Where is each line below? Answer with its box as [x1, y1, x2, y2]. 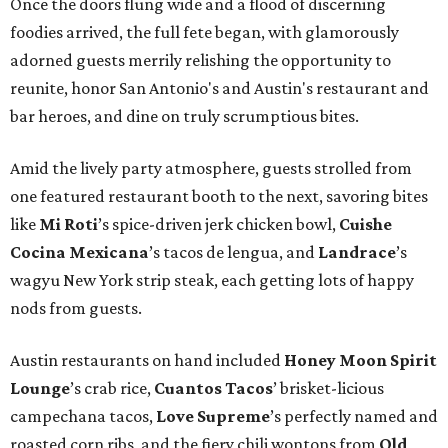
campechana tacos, [10, 406, 156, 427]
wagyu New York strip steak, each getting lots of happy [10, 270, 414, 291]
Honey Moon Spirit [284, 350, 437, 371]
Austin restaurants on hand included [10, 350, 284, 371]
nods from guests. [10, 298, 142, 319]
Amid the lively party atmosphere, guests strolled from [10, 158, 412, 179]
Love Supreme [156, 406, 270, 427]
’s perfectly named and [270, 406, 438, 427]
